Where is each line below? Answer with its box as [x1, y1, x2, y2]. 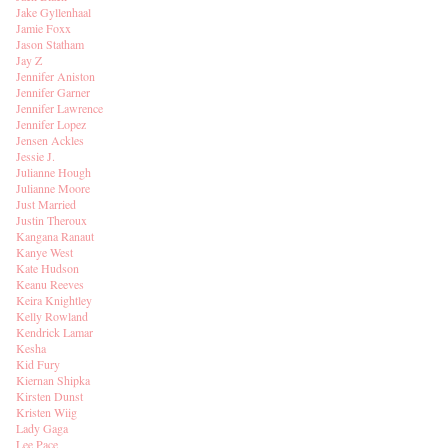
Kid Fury [16, 356, 60, 372]
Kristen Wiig [16, 404, 77, 420]
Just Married [16, 196, 76, 212]
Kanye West [16, 244, 73, 260]
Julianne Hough [16, 164, 91, 180]
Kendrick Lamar [16, 324, 93, 340]
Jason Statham [16, 36, 84, 52]
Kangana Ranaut [16, 228, 94, 244]
